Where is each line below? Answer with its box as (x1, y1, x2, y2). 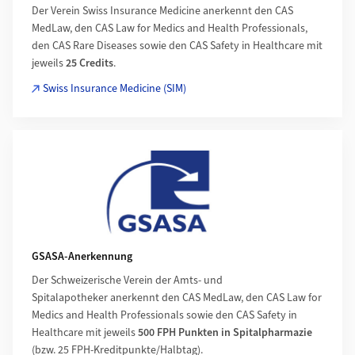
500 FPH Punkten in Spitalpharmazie (138, 324, 312, 341)
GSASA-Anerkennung (32, 248, 132, 265)
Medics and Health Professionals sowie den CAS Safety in (32, 307, 297, 323)
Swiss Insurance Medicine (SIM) (43, 80, 186, 97)
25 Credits (66, 55, 113, 71)
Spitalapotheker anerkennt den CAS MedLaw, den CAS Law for (32, 289, 322, 306)
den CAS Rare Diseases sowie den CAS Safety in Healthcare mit (32, 37, 323, 54)
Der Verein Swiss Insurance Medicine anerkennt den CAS (32, 2, 293, 19)
